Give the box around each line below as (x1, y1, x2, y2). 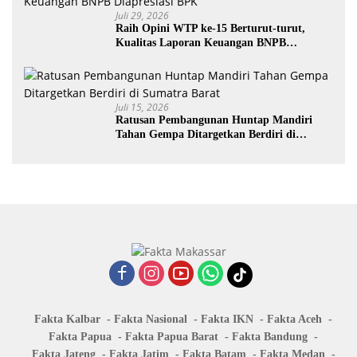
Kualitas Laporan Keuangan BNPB (116, 36, 286, 49)
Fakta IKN (201, 313, 253, 326)
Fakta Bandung (232, 331, 308, 343)
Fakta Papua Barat (125, 331, 218, 343)
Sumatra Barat (116, 142, 188, 155)
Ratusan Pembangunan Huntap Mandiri (116, 113, 312, 126)
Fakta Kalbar (34, 313, 100, 326)
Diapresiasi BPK (116, 50, 194, 63)
